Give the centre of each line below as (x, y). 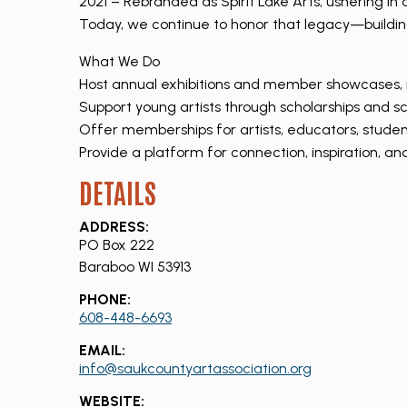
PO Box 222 (117, 245)
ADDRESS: (114, 227)
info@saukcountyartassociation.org (195, 368)
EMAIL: (102, 350)
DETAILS (118, 191)
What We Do (119, 61)
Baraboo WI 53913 (135, 267)
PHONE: (105, 299)
